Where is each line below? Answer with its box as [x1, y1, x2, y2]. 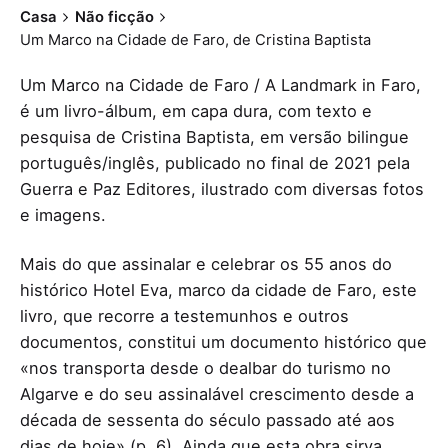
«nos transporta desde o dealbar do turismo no [20, 357, 391, 378]
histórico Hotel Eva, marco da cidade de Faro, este [20, 279, 417, 300]
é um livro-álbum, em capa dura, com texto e [20, 101, 372, 122]
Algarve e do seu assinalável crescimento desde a [20, 383, 414, 404]
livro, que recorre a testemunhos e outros [20, 305, 349, 326]
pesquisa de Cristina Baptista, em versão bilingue [20, 127, 409, 148]
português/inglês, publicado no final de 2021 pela [20, 153, 410, 174]
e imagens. [20, 205, 106, 226]
